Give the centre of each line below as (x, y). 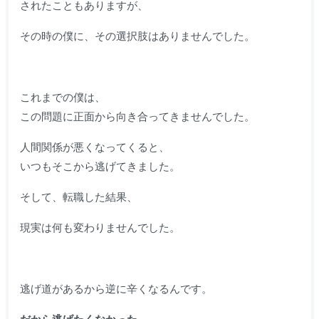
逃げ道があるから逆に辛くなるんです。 (116, 288)
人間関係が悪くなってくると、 (94, 147)
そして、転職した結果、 (78, 197)
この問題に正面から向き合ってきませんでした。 (137, 116)
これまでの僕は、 (62, 97)
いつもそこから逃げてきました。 (100, 166)
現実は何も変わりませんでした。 (100, 227)
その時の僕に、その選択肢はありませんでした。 (137, 36)
